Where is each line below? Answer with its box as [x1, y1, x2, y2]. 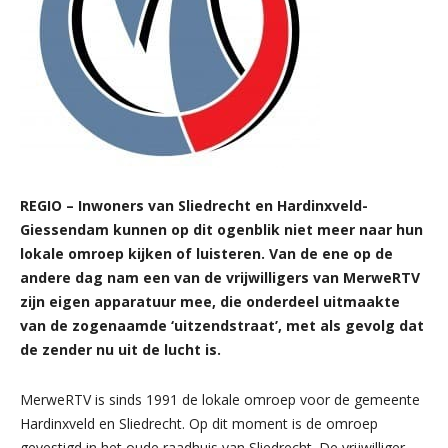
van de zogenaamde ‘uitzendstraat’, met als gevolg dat [20, 316, 424, 335]
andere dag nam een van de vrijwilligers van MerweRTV [20, 268, 420, 287]
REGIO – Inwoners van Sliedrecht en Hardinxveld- [20, 196, 368, 215]
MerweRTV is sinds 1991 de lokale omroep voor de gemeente [20, 390, 420, 409]
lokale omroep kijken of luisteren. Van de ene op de [20, 244, 393, 263]
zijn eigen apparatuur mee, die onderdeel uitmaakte [20, 292, 400, 311]
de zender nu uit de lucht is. [20, 340, 221, 359]
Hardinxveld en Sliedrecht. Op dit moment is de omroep [20, 414, 378, 433]
